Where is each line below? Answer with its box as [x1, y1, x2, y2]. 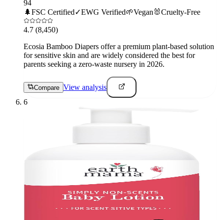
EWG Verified [81, 7, 126, 16]
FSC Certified [31, 7, 75, 16]
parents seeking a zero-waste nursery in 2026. [24, 59, 165, 68]
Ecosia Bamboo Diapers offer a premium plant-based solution [24, 42, 214, 51]
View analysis [63, 82, 107, 91]
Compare [34, 83, 59, 91]
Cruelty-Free [161, 7, 200, 16]
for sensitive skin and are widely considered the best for [24, 51, 195, 59]
